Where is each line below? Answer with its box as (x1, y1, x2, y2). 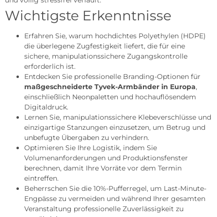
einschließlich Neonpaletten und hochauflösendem (24, 92, 196, 101)
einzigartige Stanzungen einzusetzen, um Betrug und (24, 123, 205, 132)
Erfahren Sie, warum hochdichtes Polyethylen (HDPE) (24, 31, 206, 40)
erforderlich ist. (24, 62, 76, 71)
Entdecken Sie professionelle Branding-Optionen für (24, 72, 201, 81)
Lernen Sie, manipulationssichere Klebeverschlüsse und (24, 112, 211, 122)
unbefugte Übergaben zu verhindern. (24, 133, 149, 142)
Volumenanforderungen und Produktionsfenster (24, 153, 188, 162)
